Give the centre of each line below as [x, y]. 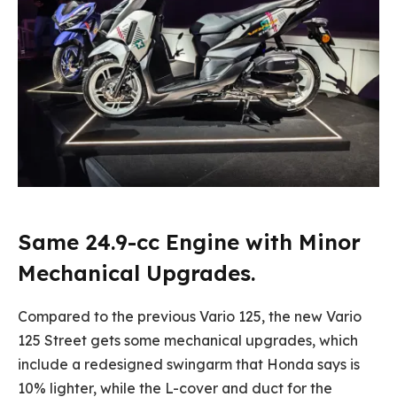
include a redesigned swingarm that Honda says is [189, 364]
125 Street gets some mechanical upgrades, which [188, 340]
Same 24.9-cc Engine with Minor [189, 241]
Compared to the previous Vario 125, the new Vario [190, 316]
